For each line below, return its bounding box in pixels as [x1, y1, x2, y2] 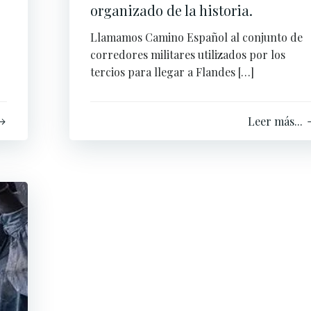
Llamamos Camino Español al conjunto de [90, 30, 303, 44]
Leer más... [248, 114, 303, 128]
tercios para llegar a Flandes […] [90, 65, 254, 79]
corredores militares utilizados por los [90, 47, 285, 62]
